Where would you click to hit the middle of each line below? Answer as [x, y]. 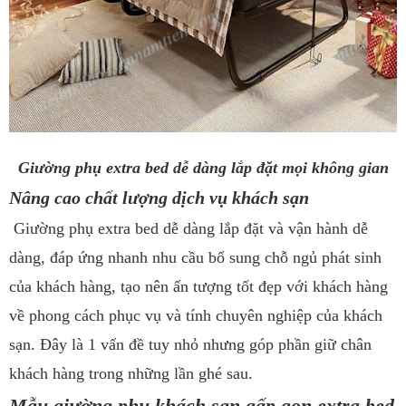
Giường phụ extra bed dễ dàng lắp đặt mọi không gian [203, 167]
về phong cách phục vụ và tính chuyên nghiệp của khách [196, 315]
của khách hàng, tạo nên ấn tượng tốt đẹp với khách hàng [198, 286]
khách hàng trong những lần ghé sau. [131, 373]
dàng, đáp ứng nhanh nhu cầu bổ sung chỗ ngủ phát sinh [195, 257]
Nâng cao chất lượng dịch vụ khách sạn [159, 198]
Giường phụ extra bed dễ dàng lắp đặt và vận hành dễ [188, 228]
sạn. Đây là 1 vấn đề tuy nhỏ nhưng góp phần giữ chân [190, 344]
